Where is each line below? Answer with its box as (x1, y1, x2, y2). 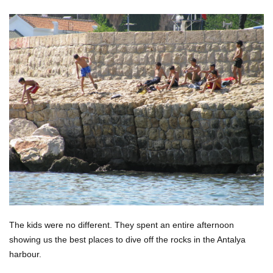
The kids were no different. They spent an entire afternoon (9, 219, 234, 230)
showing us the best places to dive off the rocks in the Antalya (9, 234, 246, 244)
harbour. (9, 249, 41, 259)
